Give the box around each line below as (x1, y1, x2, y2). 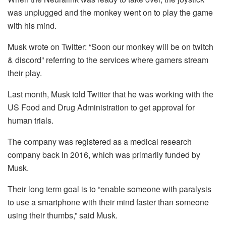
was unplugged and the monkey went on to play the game (8, 7, 213, 19)
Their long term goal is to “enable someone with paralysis (8, 183, 211, 195)
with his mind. (8, 20, 56, 32)
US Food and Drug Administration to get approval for (8, 101, 195, 114)
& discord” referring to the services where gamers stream (8, 54, 208, 66)
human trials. (8, 115, 53, 127)
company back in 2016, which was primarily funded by (8, 149, 200, 161)
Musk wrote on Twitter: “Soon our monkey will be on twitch (8, 41, 213, 53)
